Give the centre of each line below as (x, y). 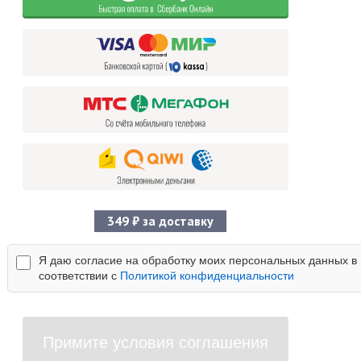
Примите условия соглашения (156, 342)
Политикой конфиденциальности (207, 276)
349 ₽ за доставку (160, 221)
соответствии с (79, 276)
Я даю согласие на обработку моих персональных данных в (198, 260)
